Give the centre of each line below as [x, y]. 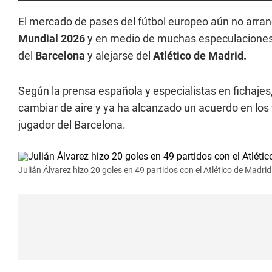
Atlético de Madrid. [200, 56]
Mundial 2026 [53, 39]
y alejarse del [119, 56]
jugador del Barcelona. [72, 125]
